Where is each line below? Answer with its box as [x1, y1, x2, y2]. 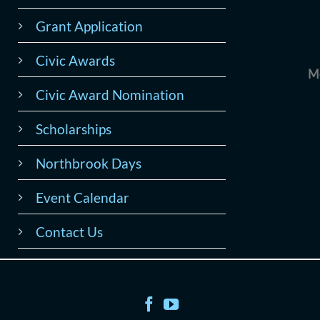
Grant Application [36, 18, 143, 34]
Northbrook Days [36, 155, 141, 171]
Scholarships [36, 121, 111, 137]
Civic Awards [36, 52, 115, 69]
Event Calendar [36, 189, 129, 206]
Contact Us [36, 224, 103, 240]
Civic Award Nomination [36, 86, 184, 103]
